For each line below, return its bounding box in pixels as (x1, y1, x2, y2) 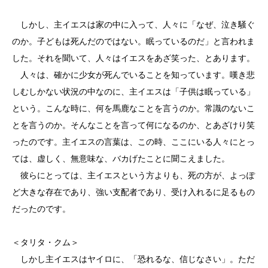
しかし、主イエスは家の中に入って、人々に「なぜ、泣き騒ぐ (12, 20, 255, 29)
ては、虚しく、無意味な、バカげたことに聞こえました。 (12, 154, 230, 163)
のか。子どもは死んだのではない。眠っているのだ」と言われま (12, 36, 255, 46)
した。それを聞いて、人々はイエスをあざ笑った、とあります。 (12, 53, 255, 63)
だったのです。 (12, 204, 71, 214)
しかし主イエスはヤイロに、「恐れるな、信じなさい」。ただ (12, 254, 255, 264)
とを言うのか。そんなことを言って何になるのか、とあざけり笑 (12, 120, 255, 130)
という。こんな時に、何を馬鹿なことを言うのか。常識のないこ (12, 103, 255, 113)
